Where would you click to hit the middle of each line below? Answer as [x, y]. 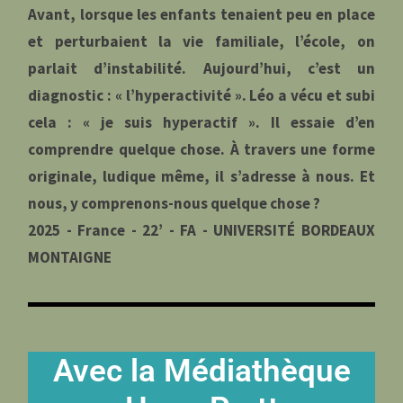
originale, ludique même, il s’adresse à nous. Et [201, 176]
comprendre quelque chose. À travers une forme [201, 149]
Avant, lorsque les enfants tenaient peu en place [201, 14]
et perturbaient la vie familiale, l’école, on [201, 41]
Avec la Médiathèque [201, 371]
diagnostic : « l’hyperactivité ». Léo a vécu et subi [201, 95]
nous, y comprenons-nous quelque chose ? [175, 203]
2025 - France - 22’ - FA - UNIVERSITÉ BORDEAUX [201, 230]
